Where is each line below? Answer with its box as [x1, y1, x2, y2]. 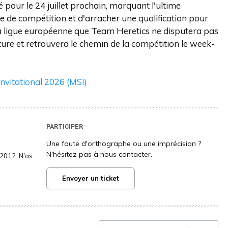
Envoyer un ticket [62, 174, 119, 182]
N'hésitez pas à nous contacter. [46, 150, 152, 159]
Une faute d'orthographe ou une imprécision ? [46, 139, 201, 148]
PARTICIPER [46, 122, 83, 130]
